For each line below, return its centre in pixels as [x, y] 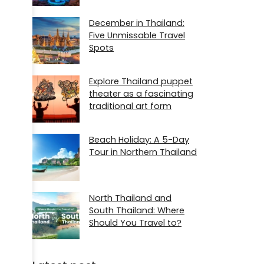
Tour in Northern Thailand [143, 152]
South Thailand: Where [137, 211]
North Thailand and [130, 198]
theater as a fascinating [141, 93]
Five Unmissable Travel [137, 35]
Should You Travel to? [135, 223]
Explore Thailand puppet [141, 81]
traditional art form [130, 106]
